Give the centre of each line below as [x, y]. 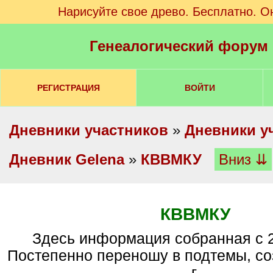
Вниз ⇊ [243, 159]
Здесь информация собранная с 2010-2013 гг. [37, 239]
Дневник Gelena [67, 159]
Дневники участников [89, 130]
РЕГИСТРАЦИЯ [68, 88]
